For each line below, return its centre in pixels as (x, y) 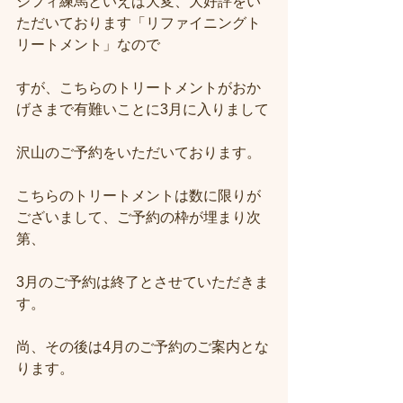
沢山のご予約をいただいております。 (139, 152)
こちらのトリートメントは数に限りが (139, 196)
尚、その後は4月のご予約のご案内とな (143, 347)
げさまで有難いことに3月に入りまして (143, 109)
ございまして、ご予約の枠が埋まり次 (139, 217)
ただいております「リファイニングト (139, 23)
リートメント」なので (88, 45)
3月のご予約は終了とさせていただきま (143, 282)
